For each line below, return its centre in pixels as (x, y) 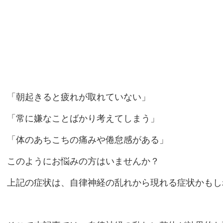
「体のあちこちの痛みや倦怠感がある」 (88, 140)
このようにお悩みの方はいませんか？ (83, 161)
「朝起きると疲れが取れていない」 (79, 97)
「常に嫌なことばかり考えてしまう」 (83, 118)
